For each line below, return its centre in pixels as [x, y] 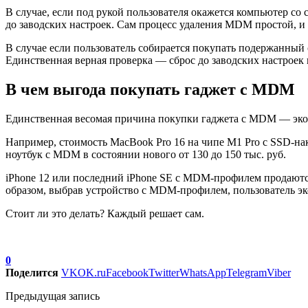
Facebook [127, 272]
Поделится [32, 272]
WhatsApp [203, 272]
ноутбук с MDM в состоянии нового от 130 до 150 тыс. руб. [146, 154]
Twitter [164, 272]
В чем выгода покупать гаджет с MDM [150, 89]
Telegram [246, 272]
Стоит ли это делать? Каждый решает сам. [105, 213]
